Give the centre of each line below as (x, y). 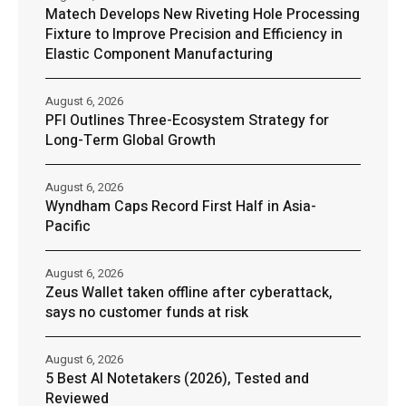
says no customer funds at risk (147, 313)
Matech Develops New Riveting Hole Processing (203, 15)
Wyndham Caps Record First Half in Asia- (181, 207)
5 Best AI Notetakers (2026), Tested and (177, 379)
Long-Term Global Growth (130, 141)
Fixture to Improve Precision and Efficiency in (194, 35)
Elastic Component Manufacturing (159, 55)
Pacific (68, 227)
